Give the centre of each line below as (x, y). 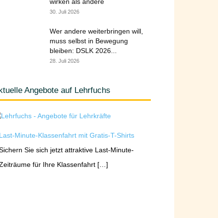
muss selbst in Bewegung (89, 41)
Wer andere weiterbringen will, (96, 31)
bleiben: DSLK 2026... (83, 51)
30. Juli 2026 (64, 12)
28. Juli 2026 (64, 61)
